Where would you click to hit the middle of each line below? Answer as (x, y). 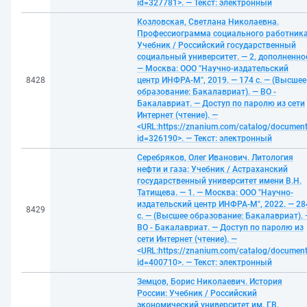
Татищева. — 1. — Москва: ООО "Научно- (215, 193)
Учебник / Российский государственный (217, 45)
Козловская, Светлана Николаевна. (208, 22)
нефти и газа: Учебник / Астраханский (212, 169)
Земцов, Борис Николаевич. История (210, 282)
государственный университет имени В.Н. (219, 181)
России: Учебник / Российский (197, 293)
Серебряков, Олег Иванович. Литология (215, 158)
